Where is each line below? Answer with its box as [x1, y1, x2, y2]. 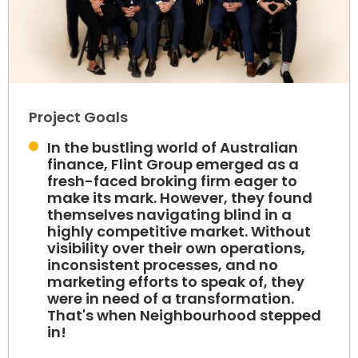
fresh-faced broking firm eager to [47, 171, 297, 192]
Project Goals [29, 107, 128, 128]
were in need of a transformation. [47, 288, 294, 309]
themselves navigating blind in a [47, 205, 292, 225]
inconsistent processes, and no [47, 255, 278, 276]
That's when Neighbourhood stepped [47, 305, 321, 326]
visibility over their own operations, [47, 238, 305, 259]
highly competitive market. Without [47, 221, 311, 242]
